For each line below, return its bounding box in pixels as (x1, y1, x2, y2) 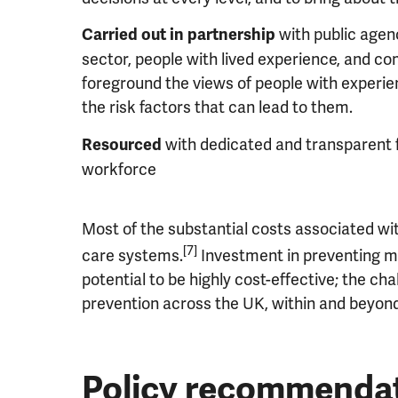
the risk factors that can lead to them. (82, 97, 353, 118)
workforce (82, 158, 156, 179)
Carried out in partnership (82, 25, 279, 45)
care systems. (82, 244, 183, 266)
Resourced (82, 134, 165, 155)
